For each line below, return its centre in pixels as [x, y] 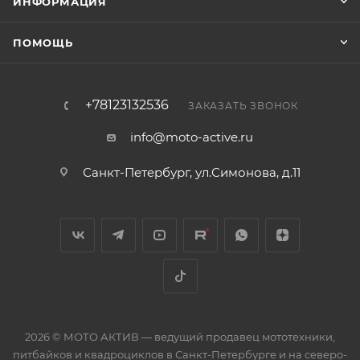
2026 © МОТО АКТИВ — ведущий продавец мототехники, [180, 337]
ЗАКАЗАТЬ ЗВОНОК [243, 106]
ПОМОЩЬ [43, 43]
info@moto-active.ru [192, 137]
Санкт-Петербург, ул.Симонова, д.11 [192, 173]
